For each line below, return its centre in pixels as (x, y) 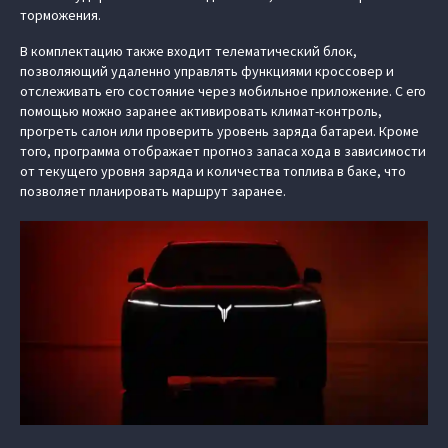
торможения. (60, 15)
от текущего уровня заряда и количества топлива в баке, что (213, 171)
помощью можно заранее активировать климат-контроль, (201, 111)
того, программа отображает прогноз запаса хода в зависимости (223, 151)
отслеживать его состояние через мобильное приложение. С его (223, 91)
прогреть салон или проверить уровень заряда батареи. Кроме (219, 131)
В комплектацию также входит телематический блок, (188, 51)
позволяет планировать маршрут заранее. (153, 191)
